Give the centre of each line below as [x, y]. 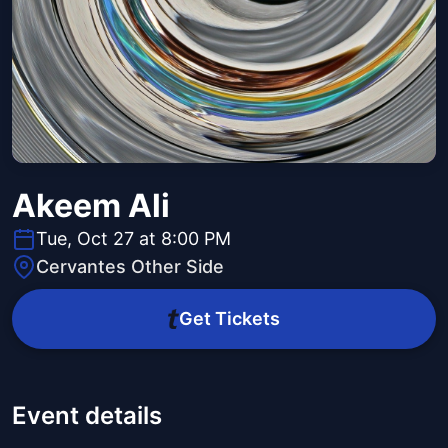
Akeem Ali [91, 206]
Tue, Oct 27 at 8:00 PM [133, 239]
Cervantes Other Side [130, 267]
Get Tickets [229, 319]
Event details [87, 416]
